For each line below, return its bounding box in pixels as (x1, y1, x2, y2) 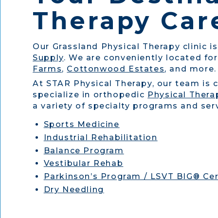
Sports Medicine (43, 120, 120, 129)
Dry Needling (43, 184, 104, 194)
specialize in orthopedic (33, 90, 148, 99)
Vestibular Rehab (43, 159, 124, 168)
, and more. (164, 64, 217, 73)
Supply (33, 53, 64, 62)
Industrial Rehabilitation (43, 132, 158, 142)
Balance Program (43, 145, 124, 155)
